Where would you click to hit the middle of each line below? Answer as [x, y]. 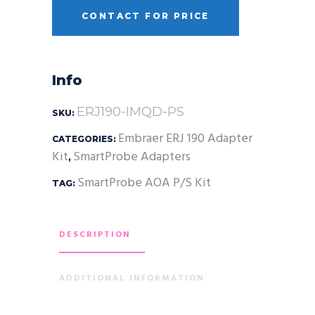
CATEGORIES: [85, 139]
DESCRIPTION [95, 234]
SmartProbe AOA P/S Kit [144, 183]
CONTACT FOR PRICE [146, 15]
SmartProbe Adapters [132, 157]
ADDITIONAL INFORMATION [132, 278]
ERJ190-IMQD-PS [130, 111]
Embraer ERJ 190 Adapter [185, 139]
